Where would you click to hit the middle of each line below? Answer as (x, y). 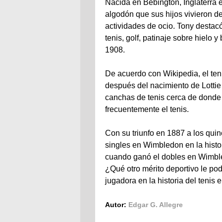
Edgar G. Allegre (156, 205)
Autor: (117, 205)
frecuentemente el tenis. (147, 109)
